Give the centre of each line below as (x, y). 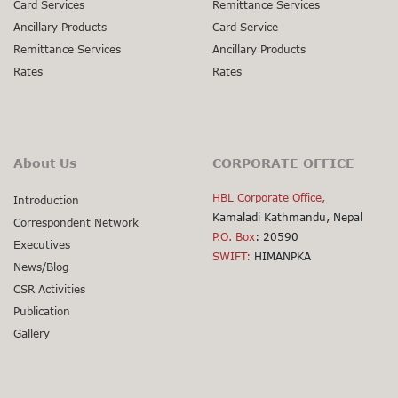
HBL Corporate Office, (269, 198)
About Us (45, 163)
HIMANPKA (281, 257)
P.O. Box (234, 237)
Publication (42, 312)
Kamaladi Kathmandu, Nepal (287, 218)
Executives (42, 245)
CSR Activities (49, 290)
